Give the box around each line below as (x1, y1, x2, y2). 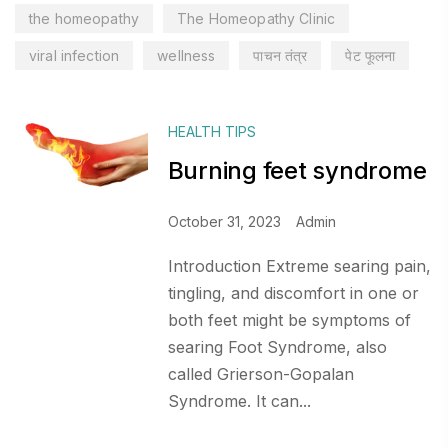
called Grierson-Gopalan (167, 364, 354, 384)
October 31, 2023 (167, 213, 281, 230)
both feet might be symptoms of (167, 310, 411, 330)
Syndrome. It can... (167, 391, 311, 411)
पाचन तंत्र (253, 46, 308, 64)
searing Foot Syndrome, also (167, 337, 387, 357)
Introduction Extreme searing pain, (167, 256, 431, 276)
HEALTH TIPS (167, 123, 256, 140)
